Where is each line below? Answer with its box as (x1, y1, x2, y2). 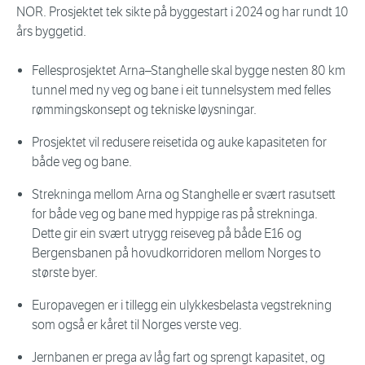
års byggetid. (16, 24, 86, 40)
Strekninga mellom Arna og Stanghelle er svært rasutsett (32, 187, 336, 203)
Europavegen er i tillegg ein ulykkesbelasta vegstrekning (32, 297, 332, 314)
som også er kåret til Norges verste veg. (32, 317, 242, 333)
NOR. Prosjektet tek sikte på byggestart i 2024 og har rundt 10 (16, 4, 349, 20)
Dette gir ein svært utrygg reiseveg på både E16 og (32, 226, 301, 242)
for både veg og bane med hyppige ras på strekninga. (32, 206, 318, 222)
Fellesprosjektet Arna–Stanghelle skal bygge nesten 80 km (32, 63, 345, 79)
